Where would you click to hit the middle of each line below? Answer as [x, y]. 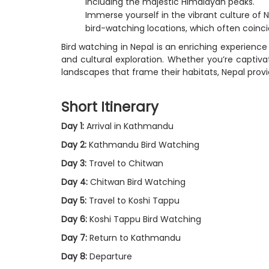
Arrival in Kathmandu [129, 126]
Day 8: [74, 256]
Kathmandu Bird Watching [143, 144]
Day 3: [74, 163]
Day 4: [74, 182]
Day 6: [74, 219]
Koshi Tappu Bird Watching [144, 219]
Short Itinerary [110, 107]
